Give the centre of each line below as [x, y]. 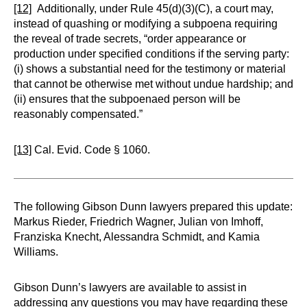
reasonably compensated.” [78, 114]
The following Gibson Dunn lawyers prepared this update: [153, 207]
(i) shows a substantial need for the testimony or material [150, 69]
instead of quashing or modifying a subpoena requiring [146, 24]
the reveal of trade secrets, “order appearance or [130, 39]
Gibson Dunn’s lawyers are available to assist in [130, 287]
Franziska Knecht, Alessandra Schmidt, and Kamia [137, 237]
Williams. [36, 252]
